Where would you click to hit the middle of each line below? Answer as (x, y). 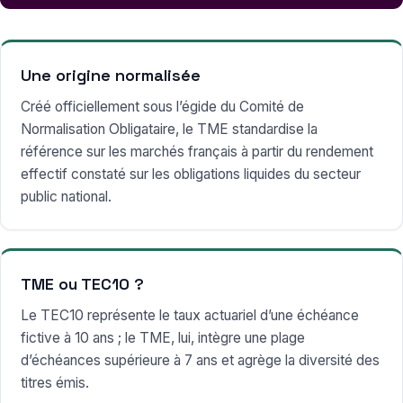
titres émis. (55, 382)
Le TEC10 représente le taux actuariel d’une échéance (190, 315)
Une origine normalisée (111, 75)
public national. (66, 196)
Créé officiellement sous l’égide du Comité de (162, 106)
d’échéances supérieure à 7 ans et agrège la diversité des (200, 360)
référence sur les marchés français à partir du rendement (197, 151)
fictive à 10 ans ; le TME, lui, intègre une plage (163, 337)
